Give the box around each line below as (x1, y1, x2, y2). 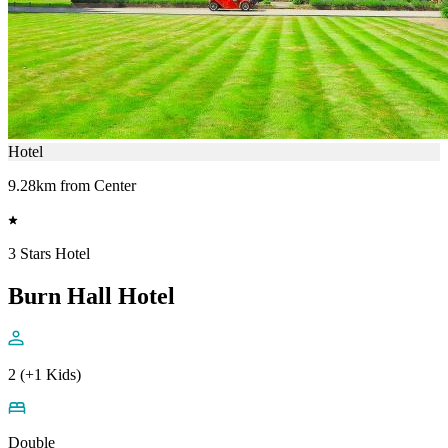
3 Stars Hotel (8, 245, 90, 263)
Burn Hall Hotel (8, 283, 175, 309)
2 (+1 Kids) (8, 365, 81, 383)
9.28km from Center (8, 177, 136, 195)
